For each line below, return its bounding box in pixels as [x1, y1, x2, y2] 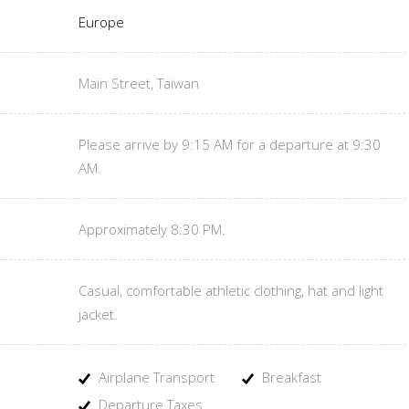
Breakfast [258, 368, 321, 386]
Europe [79, 13, 124, 31]
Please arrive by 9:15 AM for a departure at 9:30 [79, 135, 381, 153]
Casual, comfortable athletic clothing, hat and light [79, 281, 383, 299]
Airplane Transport [95, 368, 215, 386]
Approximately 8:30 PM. [79, 220, 225, 238]
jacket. [79, 305, 118, 323]
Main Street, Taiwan [79, 74, 199, 92]
